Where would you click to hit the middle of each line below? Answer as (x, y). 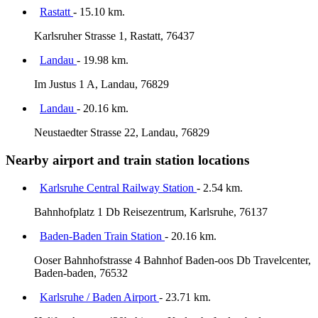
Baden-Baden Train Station (102, 236)
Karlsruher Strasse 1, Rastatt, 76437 (114, 36)
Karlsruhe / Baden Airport (99, 297)
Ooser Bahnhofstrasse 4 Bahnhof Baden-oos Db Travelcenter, (172, 260)
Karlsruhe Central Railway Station (118, 187)
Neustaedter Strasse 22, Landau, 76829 (122, 133)
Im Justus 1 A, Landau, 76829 (102, 84)
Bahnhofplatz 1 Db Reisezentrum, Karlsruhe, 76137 (151, 212)
